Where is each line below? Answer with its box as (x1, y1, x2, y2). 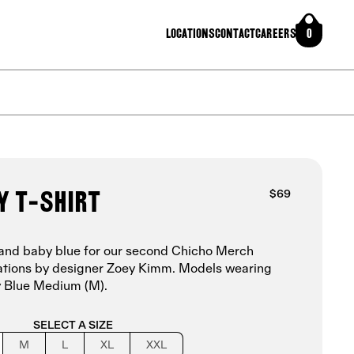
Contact (214, 27, 254, 42)
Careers (254, 27, 296, 42)
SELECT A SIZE (32, 321, 113, 331)
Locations (165, 27, 214, 42)
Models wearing (179, 264, 272, 275)
